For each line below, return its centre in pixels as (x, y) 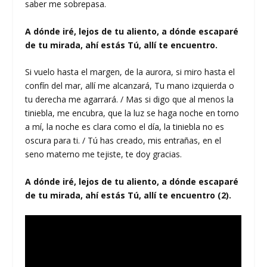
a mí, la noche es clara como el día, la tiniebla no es (125, 127)
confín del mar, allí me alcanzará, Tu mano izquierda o (130, 86)
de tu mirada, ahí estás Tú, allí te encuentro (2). (128, 195)
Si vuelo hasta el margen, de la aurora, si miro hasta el (130, 72)
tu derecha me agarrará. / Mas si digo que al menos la (130, 100)
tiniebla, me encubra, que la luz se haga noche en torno (132, 113)
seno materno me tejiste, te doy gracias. (104, 154)
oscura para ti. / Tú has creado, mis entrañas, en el (123, 141)
